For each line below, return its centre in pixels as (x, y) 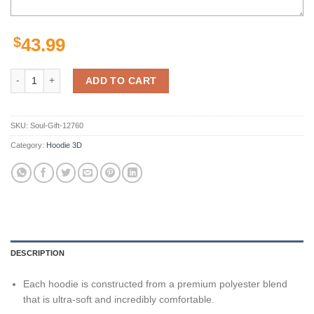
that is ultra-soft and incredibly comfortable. (119, 299)
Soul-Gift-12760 (57, 126)
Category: (28, 145)
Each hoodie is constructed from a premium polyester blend (156, 284)
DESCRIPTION (38, 253)
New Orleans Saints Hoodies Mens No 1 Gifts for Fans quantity (146, 75)
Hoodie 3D (64, 145)
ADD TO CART (121, 80)
